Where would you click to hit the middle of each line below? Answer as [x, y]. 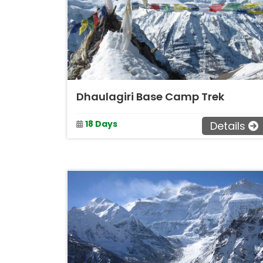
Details [228, 126]
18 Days [101, 124]
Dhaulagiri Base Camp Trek [150, 97]
